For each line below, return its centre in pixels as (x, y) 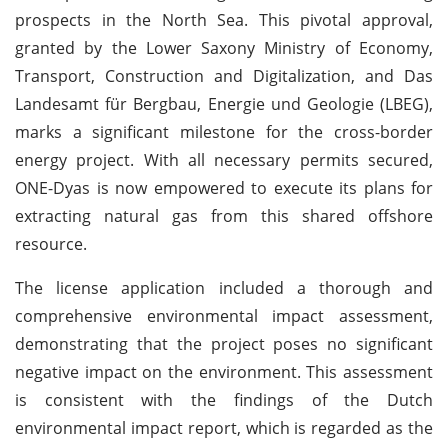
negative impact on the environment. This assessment (224, 371)
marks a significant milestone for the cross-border (224, 131)
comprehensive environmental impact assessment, (224, 315)
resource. (51, 243)
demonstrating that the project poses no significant (224, 343)
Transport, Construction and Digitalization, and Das (224, 75)
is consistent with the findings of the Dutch (224, 399)
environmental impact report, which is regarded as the (224, 427)
